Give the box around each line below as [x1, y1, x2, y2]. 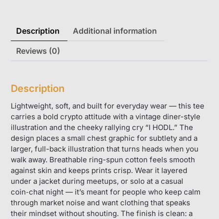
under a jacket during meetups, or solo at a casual [11, 176, 184, 186]
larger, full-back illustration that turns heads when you [11, 144, 199, 153]
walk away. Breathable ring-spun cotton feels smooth [11, 154, 196, 164]
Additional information [73, 26, 157, 36]
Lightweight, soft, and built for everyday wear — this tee [11, 101, 205, 110]
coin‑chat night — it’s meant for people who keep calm [11, 187, 201, 197]
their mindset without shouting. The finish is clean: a [11, 208, 193, 218]
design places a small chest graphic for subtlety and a [11, 133, 198, 143]
